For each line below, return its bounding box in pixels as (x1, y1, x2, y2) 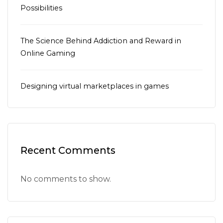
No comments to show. (20, 174, 111, 184)
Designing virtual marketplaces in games (20, 82, 169, 91)
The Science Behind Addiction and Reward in (20, 36, 181, 45)
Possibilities (20, 3, 62, 12)
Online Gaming (20, 49, 75, 58)
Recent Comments (20, 144, 115, 156)
